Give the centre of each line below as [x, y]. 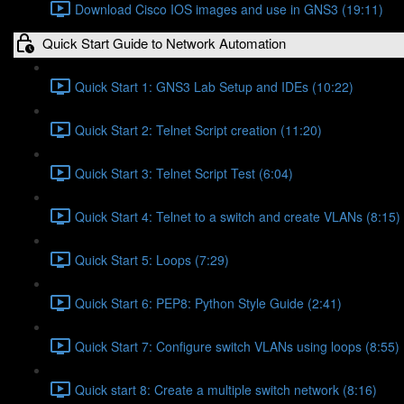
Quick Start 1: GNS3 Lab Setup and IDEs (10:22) [214, 86]
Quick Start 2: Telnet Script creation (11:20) [198, 129]
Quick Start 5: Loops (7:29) [152, 259]
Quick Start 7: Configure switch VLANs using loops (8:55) [237, 346]
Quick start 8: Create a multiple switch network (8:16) [226, 389]
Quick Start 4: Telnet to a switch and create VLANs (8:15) [238, 216]
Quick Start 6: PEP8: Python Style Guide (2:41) [208, 303]
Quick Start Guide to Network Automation [164, 42]
